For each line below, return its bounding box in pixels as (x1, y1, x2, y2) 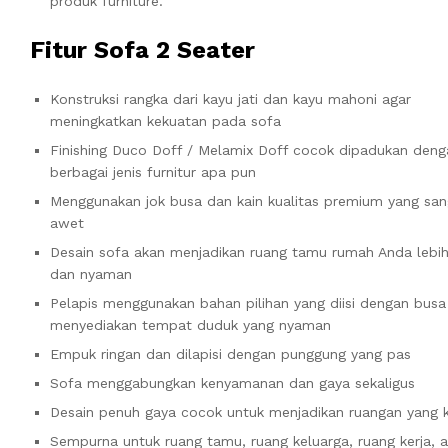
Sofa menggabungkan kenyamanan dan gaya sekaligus (50, 374, 415, 391)
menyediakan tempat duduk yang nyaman (50, 316, 331, 333)
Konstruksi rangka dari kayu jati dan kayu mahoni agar (50, 90, 411, 107)
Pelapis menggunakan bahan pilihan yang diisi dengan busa (50, 294, 446, 311)
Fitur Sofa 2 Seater (30, 35, 255, 64)
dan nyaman (50, 265, 132, 282)
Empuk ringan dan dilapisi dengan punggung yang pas (50, 345, 411, 362)
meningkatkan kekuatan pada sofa (50, 112, 281, 129)
